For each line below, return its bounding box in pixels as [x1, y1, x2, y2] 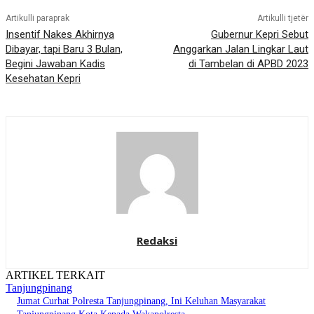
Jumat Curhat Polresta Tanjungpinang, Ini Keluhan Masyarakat [17, 296, 266, 307]
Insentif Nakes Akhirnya [6, 28, 114, 41]
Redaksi [137, 233, 177, 248]
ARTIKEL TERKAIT [6, 269, 105, 282]
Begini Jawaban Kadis [6, 57, 105, 71]
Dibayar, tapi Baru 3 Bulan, [6, 43, 123, 56]
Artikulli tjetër [257, 13, 308, 24]
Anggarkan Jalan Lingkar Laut [172, 43, 308, 56]
